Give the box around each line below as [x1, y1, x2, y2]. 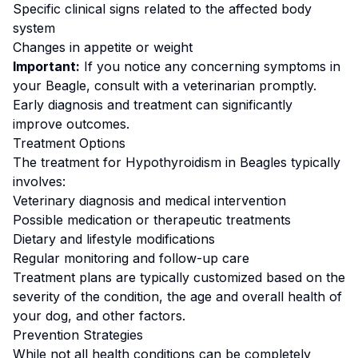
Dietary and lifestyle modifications [13, 231, 215, 247]
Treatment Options [13, 135, 125, 151]
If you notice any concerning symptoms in [80, 58, 340, 74]
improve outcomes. [13, 116, 129, 132]
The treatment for [13, 154, 125, 170]
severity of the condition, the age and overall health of [13, 288, 342, 304]
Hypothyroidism [125, 154, 221, 170]
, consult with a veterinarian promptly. [86, 78, 316, 93]
